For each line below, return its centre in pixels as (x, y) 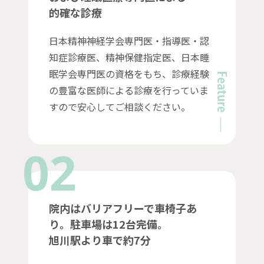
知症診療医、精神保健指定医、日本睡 (129, 57)
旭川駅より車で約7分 (100, 240)
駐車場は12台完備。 (119, 224)
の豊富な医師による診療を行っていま (128, 90)
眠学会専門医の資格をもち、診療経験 (129, 74)
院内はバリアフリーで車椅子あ (123, 208)
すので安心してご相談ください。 (119, 107)
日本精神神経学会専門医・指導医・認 (129, 41)
